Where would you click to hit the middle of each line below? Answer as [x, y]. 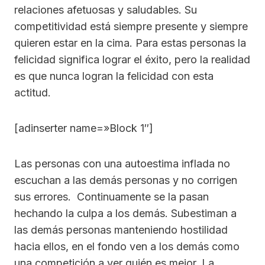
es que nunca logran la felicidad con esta [114, 76]
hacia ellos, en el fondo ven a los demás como [127, 246]
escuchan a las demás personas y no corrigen [126, 180]
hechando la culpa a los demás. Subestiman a [125, 213]
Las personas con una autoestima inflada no [122, 163]
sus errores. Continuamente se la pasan [112, 196]
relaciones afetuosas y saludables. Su [106, 9]
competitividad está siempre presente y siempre [131, 26]
